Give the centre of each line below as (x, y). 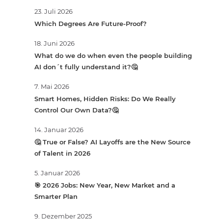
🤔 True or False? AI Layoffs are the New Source (112, 142)
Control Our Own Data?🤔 (76, 110)
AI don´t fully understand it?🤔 (86, 67)
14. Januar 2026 (59, 130)
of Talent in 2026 (62, 153)
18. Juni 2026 (55, 43)
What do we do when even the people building (113, 56)
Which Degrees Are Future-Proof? (91, 24)
